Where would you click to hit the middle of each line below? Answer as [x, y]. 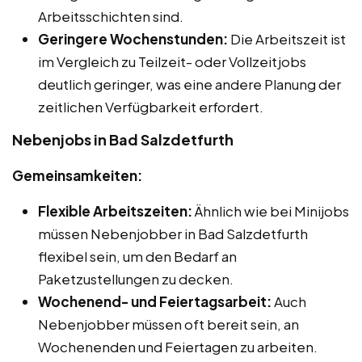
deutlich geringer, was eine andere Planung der [189, 84]
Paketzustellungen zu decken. [136, 278]
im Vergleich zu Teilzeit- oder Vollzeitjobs [172, 61]
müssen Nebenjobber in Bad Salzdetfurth [173, 233]
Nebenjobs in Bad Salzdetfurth [123, 139]
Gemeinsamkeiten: [77, 175]
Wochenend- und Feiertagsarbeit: [155, 301]
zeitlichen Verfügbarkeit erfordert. [151, 106]
